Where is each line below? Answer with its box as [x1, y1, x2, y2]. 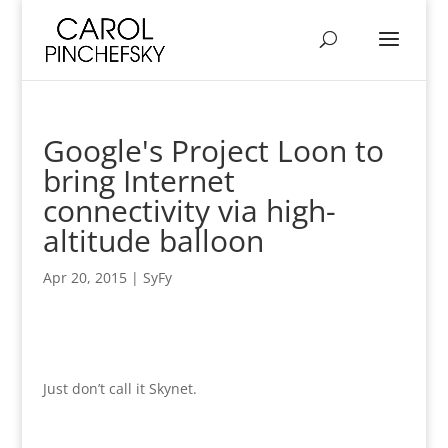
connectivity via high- [42, 190, 336, 231]
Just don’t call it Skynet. [42, 379, 197, 398]
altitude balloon [42, 220, 264, 261]
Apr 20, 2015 [42, 268, 127, 287]
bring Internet [42, 160, 235, 201]
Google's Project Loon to [42, 130, 384, 171]
